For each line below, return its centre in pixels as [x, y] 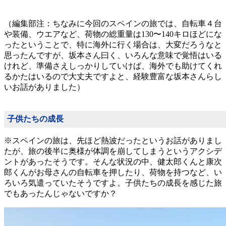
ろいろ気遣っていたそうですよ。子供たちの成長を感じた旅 [113, 183]
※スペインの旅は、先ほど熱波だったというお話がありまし [113, 141]
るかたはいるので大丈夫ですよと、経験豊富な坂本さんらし [113, 77]
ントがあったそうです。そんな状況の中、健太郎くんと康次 [113, 162]
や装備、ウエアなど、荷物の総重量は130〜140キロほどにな [113, 34]
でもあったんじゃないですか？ [61, 194]
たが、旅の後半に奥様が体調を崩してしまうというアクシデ [113, 151]
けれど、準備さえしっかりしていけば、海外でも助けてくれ [113, 66]
